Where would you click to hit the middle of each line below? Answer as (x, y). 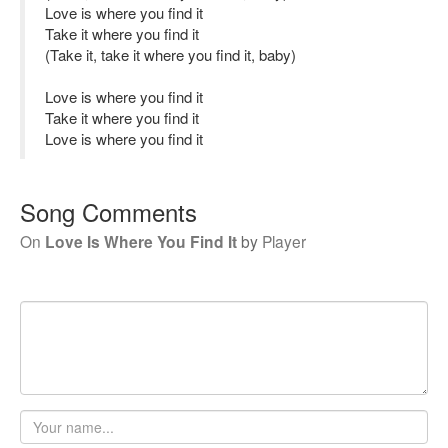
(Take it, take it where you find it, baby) (170, 54)
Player (284, 241)
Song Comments (108, 211)
